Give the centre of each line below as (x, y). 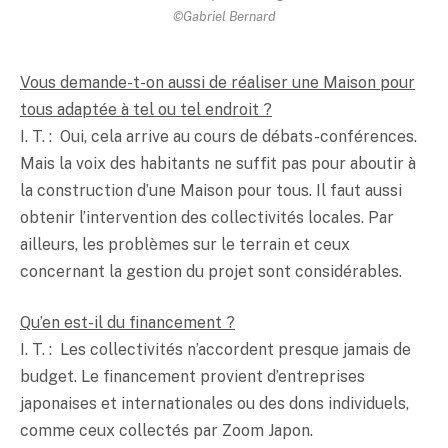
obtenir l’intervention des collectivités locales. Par (207, 217)
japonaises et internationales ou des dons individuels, (214, 404)
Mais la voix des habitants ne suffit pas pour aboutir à (218, 163)
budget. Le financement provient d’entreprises (192, 377)
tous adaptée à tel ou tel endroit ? (146, 109)
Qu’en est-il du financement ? (127, 323)
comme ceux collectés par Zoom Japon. (166, 431)
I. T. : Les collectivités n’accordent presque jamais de (215, 350)
